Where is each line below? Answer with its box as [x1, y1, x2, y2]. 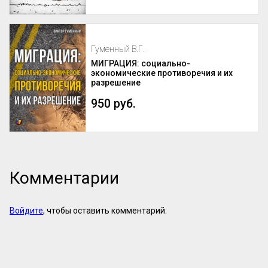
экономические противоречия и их [91, 68, 233, 78]
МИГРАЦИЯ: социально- [91, 59, 190, 69]
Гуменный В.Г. [91, 44, 145, 54]
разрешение [91, 78, 141, 88]
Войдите [10, 205, 43, 215]
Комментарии [10, 167, 119, 188]
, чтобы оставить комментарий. [43, 205, 167, 215]
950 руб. [91, 97, 136, 111]
